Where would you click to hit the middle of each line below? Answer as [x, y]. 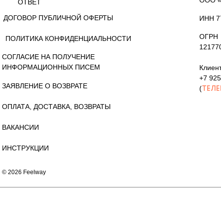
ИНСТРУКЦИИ [25, 148]
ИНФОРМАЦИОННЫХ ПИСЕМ [51, 67]
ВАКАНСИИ [20, 127]
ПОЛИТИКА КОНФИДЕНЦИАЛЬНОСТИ [68, 38]
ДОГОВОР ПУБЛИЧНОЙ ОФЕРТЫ [58, 18]
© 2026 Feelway [24, 172]
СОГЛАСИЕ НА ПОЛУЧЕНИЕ [48, 57]
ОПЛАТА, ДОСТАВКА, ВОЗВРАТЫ [56, 106]
